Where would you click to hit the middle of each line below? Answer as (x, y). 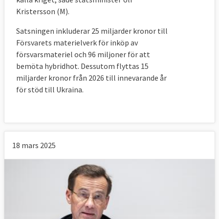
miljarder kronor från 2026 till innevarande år (91, 78)
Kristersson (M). (43, 11)
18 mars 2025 (34, 145)
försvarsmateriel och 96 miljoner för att (83, 55)
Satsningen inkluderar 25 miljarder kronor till (92, 31)
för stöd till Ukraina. (50, 90)
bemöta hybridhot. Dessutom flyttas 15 (82, 66)
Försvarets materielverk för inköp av (77, 43)
